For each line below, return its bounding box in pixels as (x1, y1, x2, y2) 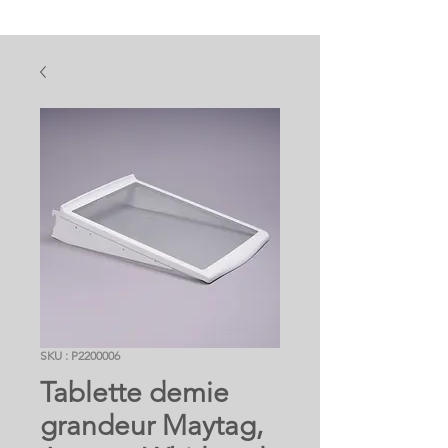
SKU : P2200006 (40, 347, 120, 363)
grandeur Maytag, (40, 408, 263, 442)
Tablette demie (40, 375, 229, 409)
